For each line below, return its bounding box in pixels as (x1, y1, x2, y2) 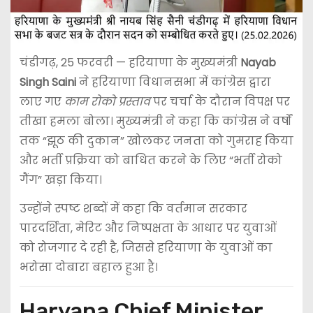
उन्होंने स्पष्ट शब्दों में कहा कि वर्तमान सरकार (19, 201, 247, 217)
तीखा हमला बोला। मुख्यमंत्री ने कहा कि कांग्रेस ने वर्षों (19, 113, 291, 130)
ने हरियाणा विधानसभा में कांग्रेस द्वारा (75, 74, 271, 91)
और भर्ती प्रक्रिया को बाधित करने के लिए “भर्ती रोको (19, 152, 282, 169)
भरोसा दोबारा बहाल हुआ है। (19, 259, 158, 276)
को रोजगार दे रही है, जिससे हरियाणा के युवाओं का (19, 240, 272, 256)
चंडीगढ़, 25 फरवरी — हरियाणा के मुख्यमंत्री (19, 54, 240, 71)
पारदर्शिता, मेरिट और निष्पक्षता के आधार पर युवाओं (19, 220, 277, 237)
